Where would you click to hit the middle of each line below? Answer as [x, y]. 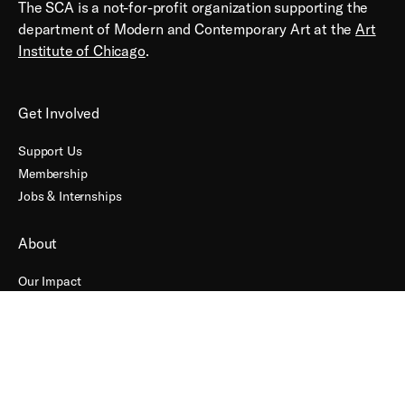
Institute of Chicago [82, 50]
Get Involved [59, 113]
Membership [53, 173]
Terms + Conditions [74, 348]
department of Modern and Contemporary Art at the [187, 28]
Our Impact [50, 281]
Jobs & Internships [70, 196]
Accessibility [54, 326]
